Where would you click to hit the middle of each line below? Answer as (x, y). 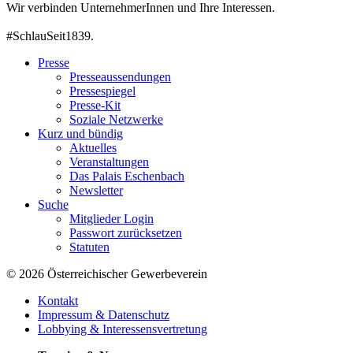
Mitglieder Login (111, 218)
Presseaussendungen (120, 76)
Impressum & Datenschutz (104, 314)
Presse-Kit (95, 105)
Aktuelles (93, 147)
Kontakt (58, 300)
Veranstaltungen (109, 162)
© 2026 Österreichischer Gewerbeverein (107, 273)
